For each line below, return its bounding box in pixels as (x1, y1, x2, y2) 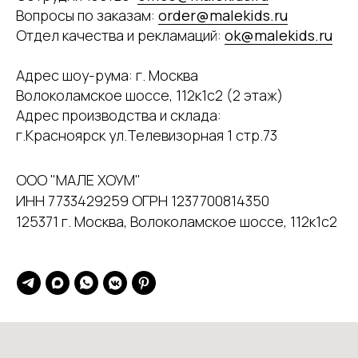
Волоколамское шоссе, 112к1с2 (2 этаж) (16, 86, 283, 105)
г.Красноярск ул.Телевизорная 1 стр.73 (16, 125, 277, 145)
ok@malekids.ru (225, 26, 332, 45)
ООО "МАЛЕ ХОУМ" (16, 170, 141, 189)
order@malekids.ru (158, 6, 288, 25)
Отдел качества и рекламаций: (16, 26, 225, 45)
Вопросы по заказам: (16, 6, 158, 25)
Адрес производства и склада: (16, 105, 221, 125)
